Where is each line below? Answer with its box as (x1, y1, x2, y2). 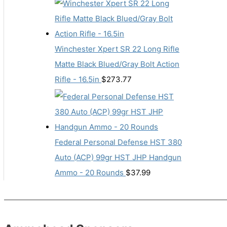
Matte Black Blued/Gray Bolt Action (55, 59, 179, 69)
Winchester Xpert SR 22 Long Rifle (55, 44, 179, 54)
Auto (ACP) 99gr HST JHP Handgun (55, 153, 181, 163)
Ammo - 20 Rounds (55, 168, 124, 178)
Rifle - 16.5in (55, 74, 99, 85)
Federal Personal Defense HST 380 (55, 137, 182, 147)
